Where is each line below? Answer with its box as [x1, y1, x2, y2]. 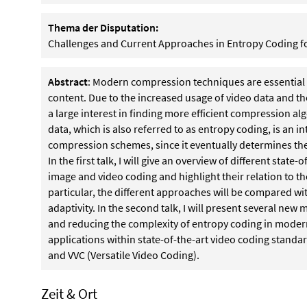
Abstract [48, 75, 88, 88]
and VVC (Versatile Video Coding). [48, 248, 199, 262]
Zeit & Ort [41, 284, 97, 303]
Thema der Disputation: [48, 21, 158, 34]
